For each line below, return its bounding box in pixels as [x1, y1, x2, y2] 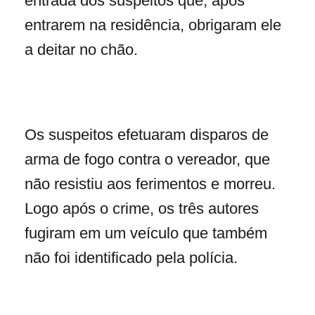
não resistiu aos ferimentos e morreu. [25, 174, 276, 193]
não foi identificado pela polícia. [25, 248, 238, 266]
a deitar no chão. [25, 41, 138, 59]
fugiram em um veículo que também [25, 224, 267, 242]
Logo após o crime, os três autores [25, 199, 259, 217]
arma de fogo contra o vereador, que [25, 150, 270, 168]
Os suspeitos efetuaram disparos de [25, 125, 269, 143]
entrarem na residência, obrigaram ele [25, 16, 281, 34]
